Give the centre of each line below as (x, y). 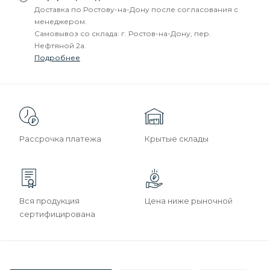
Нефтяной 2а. (60, 46)
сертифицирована (57, 214)
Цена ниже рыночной (189, 201)
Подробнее (57, 58)
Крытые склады (177, 139)
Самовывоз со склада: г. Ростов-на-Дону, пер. (123, 33)
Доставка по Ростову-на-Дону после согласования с (136, 9)
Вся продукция (49, 201)
